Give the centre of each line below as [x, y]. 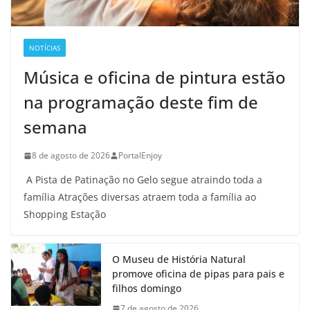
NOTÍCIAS [45, 48]
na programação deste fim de [141, 102]
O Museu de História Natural [179, 259]
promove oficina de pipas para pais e [198, 274]
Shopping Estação [65, 215]
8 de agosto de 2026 [71, 156]
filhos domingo [147, 289]
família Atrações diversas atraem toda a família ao [140, 197]
